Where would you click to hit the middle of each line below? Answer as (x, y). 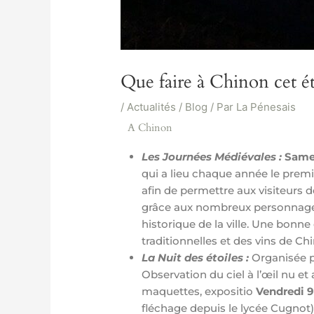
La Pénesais (266, 107)
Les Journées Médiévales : (213, 157)
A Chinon (150, 128)
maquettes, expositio (199, 291)
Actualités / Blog (168, 107)
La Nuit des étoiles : (197, 258)
